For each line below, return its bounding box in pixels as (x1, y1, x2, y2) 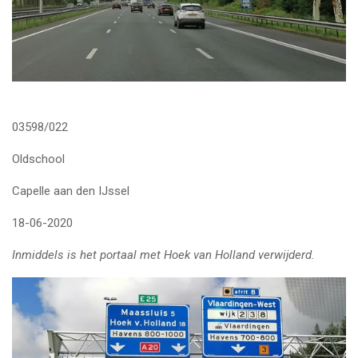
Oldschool (12, 151, 65, 166)
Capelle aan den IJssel (12, 183, 129, 198)
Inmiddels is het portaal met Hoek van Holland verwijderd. (12, 247, 315, 262)
